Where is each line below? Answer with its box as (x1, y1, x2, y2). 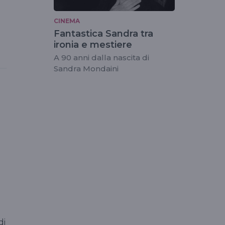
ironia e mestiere (54, 39, 132, 51)
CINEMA (54, 17, 80, 25)
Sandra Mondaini (54, 64, 119, 74)
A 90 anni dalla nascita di (54, 53, 149, 63)
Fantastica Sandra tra (54, 28, 153, 40)
